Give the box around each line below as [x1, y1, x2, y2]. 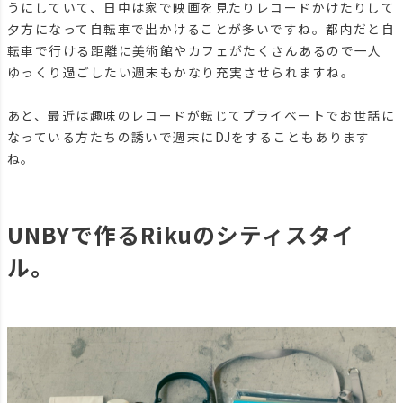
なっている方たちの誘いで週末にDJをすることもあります [7, 127, 371, 146]
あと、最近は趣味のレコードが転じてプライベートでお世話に [7, 105, 396, 124]
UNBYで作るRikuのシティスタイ [7, 217, 355, 250]
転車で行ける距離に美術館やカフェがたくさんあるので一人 [7, 40, 382, 59]
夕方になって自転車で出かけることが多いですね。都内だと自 [7, 19, 396, 38]
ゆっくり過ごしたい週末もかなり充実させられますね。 [7, 62, 354, 81]
